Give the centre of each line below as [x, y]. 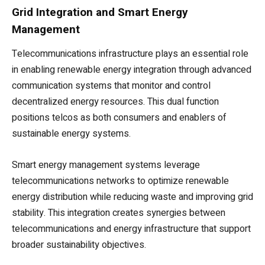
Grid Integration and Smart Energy [100, 12]
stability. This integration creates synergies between [119, 213]
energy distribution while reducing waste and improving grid [132, 197]
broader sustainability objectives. [79, 245]
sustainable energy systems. [71, 134]
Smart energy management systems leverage [106, 165]
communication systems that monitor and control [111, 86]
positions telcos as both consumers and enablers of [119, 118]
